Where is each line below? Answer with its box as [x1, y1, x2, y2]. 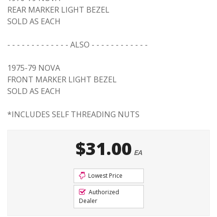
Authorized [87, 188, 119, 196]
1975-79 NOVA [7, 62, 60, 73]
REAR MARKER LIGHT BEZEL [7, 4, 109, 15]
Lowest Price [86, 171, 123, 180]
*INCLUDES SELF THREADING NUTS [7, 109, 139, 120]
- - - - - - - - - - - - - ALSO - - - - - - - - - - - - [7, 39, 148, 50]
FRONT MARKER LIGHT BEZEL [7, 74, 117, 85]
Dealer [78, 197, 97, 205]
